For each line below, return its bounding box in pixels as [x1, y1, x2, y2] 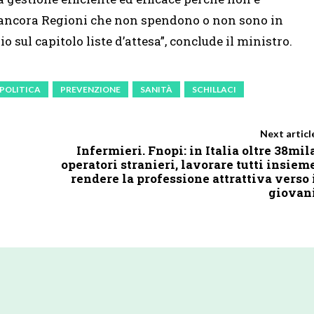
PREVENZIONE [60, 84, 121, 95]
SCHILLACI [192, 84, 236, 95]
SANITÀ [140, 84, 172, 95]
